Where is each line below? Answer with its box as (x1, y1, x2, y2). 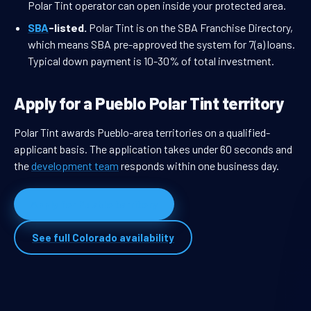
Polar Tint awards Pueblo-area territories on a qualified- (14, 126, 270, 140)
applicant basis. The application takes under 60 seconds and (14, 142, 292, 156)
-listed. (49, 21, 87, 35)
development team (31, 159, 119, 173)
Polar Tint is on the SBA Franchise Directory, (87, 21, 293, 35)
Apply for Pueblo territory (31, 198, 158, 211)
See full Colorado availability (32, 231, 174, 244)
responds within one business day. (119, 159, 279, 173)
